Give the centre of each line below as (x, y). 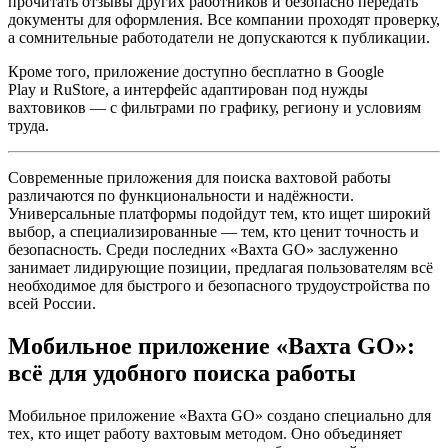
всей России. (52, 304)
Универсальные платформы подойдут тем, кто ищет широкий (219, 214)
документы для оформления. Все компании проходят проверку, (224, 20)
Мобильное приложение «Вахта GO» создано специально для (219, 416)
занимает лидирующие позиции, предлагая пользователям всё (220, 268)
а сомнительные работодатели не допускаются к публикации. (219, 38)
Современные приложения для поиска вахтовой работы (199, 178)
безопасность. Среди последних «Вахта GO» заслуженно (203, 250)
